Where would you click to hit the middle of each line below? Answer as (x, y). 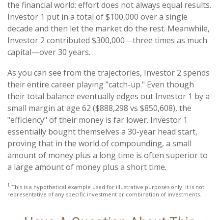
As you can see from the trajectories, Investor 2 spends (109, 72)
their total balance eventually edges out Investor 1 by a (109, 96)
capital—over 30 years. (49, 52)
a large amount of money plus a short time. (87, 167)
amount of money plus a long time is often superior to (108, 155)
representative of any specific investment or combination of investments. (104, 194)
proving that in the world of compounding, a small (99, 143)
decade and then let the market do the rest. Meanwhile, (109, 28)
